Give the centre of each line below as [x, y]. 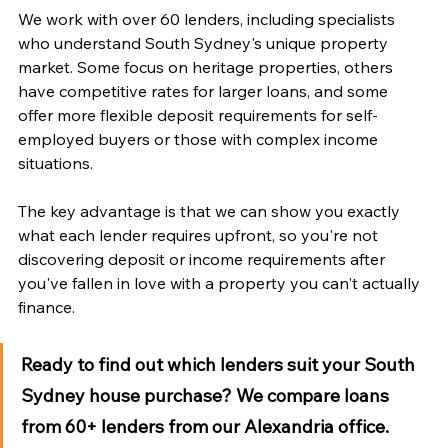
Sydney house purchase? [126, 395]
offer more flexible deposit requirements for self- [198, 114]
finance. [46, 306]
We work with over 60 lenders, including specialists [208, 18]
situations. [55, 162]
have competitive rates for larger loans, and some [205, 90]
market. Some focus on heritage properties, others [207, 66]
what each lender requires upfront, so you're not [200, 234]
